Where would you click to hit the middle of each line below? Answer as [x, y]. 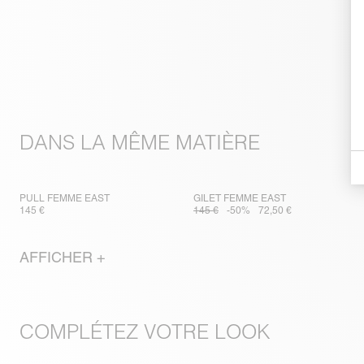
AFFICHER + [63, 258]
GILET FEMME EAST [239, 199]
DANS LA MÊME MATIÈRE [140, 143]
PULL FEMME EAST [65, 199]
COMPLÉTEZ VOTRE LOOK [145, 332]
